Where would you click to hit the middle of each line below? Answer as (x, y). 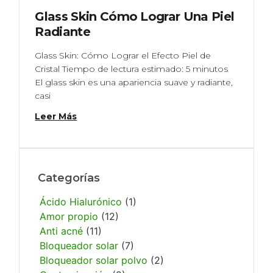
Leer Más (56, 116)
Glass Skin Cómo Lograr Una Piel (135, 16)
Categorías (69, 178)
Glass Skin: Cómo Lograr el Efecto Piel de (123, 55)
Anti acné (62, 231)
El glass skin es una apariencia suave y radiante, (134, 82)
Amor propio (69, 216)
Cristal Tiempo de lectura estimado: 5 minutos (132, 69)
